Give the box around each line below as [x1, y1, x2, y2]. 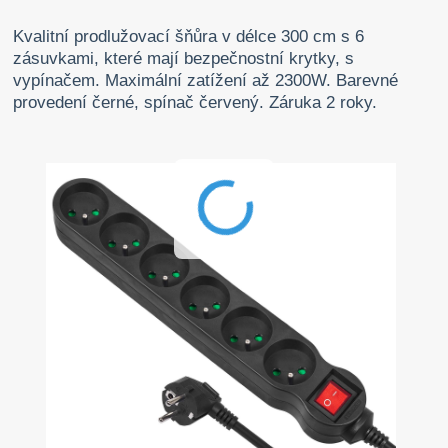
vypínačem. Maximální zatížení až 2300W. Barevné [13, 71, 399, 91]
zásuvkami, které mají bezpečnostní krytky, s [13, 49, 355, 69]
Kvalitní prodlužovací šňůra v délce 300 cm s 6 [13, 27, 365, 47]
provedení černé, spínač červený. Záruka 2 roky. [13, 93, 378, 113]
